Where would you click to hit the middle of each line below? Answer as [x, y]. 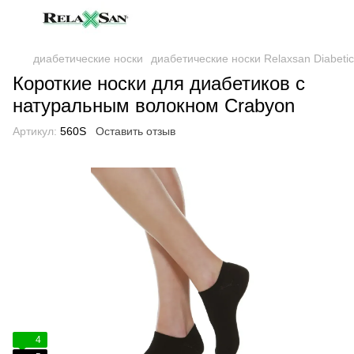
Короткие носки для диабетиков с [159, 83]
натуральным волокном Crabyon [154, 105]
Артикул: [35, 131]
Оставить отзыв [136, 131]
